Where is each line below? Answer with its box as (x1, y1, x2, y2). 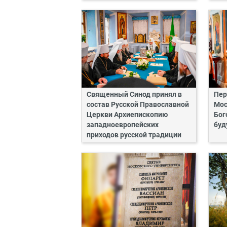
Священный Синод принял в (87, 90, 182, 99)
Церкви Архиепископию (87, 110, 168, 120)
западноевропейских (87, 121, 159, 130)
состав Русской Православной (87, 100, 189, 109)
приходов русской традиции (87, 131, 181, 140)
